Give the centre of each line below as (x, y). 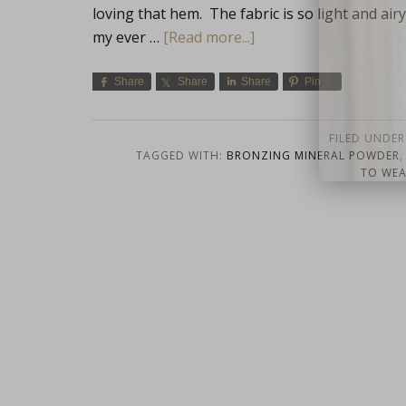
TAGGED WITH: (181, 155)
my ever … (128, 37)
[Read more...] (209, 37)
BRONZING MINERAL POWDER (313, 155)
